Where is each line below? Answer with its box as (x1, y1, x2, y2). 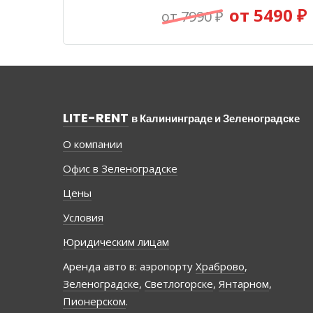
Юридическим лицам (63, 235, 169, 249)
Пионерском (63, 294, 126, 309)
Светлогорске (145, 277, 213, 291)
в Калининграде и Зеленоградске (131, 111, 300, 126)
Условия (63, 210, 103, 225)
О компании (63, 137, 122, 152)
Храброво (196, 259, 245, 274)
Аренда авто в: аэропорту (63, 259, 196, 274)
